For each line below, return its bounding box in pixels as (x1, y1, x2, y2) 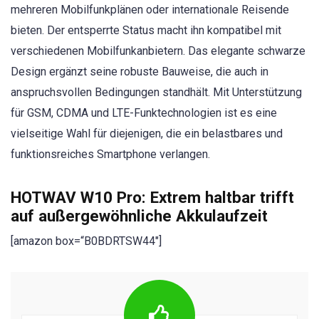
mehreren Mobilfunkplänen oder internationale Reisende (11, 2, 289, 16)
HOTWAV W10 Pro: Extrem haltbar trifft (11, 187, 294, 206)
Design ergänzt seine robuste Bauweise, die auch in (11, 64, 268, 78)
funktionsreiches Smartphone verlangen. (11, 147, 210, 161)
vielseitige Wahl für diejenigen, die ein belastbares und (11, 126, 283, 140)
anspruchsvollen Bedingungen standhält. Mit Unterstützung (11, 85, 302, 99)
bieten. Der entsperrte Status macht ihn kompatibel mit (11, 23, 281, 37)
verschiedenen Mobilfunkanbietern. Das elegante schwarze (11, 43, 305, 58)
